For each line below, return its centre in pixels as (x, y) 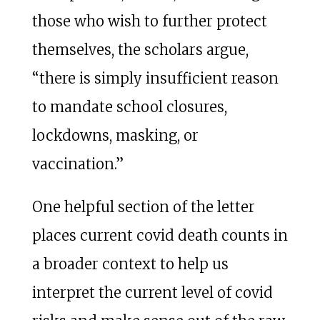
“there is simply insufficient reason (155, 79)
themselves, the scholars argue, (140, 50)
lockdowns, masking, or (115, 136)
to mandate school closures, (129, 107)
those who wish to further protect (149, 21)
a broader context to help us (130, 264)
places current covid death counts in (160, 236)
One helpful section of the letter (143, 207)
